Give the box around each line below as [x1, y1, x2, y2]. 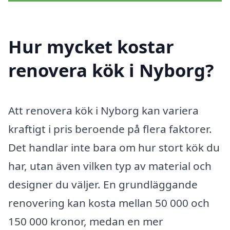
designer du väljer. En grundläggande [8, 177, 198, 191]
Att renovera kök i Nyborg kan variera [8, 103, 199, 118]
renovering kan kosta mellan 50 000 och [8, 195, 209, 210]
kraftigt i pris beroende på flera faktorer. [8, 121, 212, 136]
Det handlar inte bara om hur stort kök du [8, 140, 220, 155]
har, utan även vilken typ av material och [8, 158, 212, 173]
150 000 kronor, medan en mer [8, 214, 163, 228]
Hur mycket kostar [8, 34, 174, 59]
